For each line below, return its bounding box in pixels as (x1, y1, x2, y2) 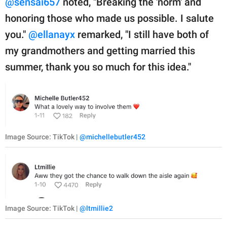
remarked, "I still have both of (75, 28, 209, 41)
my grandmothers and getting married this (5, 44, 195, 57)
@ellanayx (28, 28, 75, 41)
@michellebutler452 (80, 133, 145, 141)
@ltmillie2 (80, 204, 113, 213)
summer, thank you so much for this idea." (5, 60, 191, 73)
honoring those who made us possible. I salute (5, 12, 214, 24)
